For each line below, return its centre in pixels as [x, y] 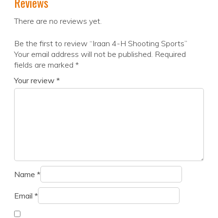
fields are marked [45, 65]
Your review [35, 81]
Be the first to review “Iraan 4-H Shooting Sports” [101, 44]
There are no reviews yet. [58, 21]
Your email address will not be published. [83, 54]
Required [170, 54]
